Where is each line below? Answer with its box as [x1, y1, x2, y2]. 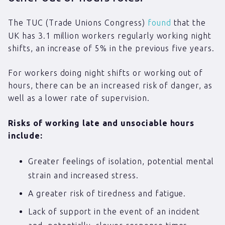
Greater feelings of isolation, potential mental [28, 157, 214, 166]
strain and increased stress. [28, 171, 139, 180]
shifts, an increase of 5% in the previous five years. [8, 44, 214, 53]
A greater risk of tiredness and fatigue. [28, 189, 186, 198]
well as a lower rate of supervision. [8, 93, 150, 103]
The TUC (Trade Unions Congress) [8, 18, 148, 28]
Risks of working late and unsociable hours [8, 119, 195, 128]
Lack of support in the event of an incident [28, 207, 200, 216]
